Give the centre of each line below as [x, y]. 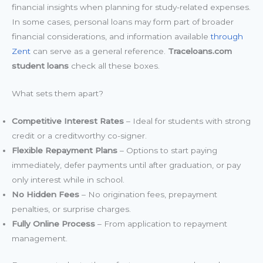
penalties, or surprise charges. [71, 209]
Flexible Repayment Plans [65, 150]
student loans [40, 65]
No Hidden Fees [45, 194]
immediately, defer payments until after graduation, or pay [126, 165]
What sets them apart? [58, 93]
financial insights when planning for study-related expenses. [131, 7]
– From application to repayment [161, 223]
